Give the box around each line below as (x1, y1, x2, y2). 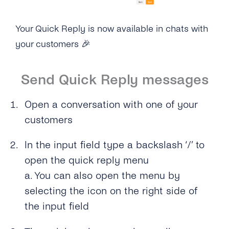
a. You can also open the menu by (25, 170, 180, 181)
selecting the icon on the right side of (25, 186, 198, 197)
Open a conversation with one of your (25, 99, 198, 110)
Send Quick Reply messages (20, 72, 209, 88)
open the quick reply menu (25, 155, 152, 166)
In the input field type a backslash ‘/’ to (25, 140, 205, 151)
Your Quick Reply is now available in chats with (15, 24, 208, 34)
